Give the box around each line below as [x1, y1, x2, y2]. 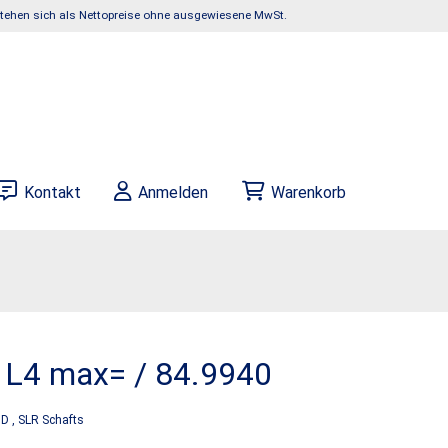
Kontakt [23, 183, 81, 202]
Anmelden [138, 183, 209, 202]
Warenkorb [270, 183, 346, 202]
